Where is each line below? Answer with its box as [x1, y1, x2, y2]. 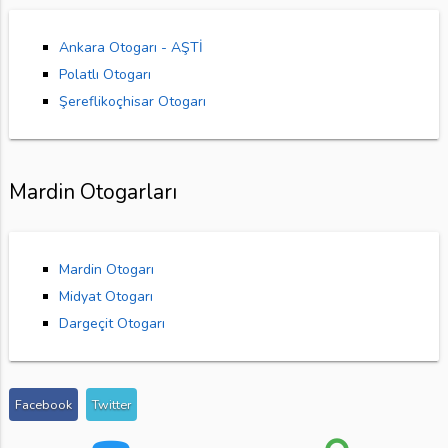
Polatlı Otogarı [58, 65, 151, 85]
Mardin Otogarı [58, 260, 154, 280]
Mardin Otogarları [8, 178, 177, 207]
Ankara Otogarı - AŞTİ [58, 38, 203, 58]
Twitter [91, 396, 131, 414]
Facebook [14, 396, 72, 414]
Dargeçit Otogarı [58, 314, 165, 334]
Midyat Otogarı [58, 287, 153, 307]
